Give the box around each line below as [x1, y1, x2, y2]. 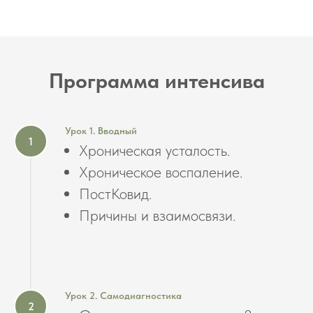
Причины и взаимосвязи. [79, 206, 235, 225]
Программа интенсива [48, 68, 265, 94]
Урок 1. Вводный [65, 125, 137, 137]
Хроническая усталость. [79, 141, 230, 160]
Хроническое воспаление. [79, 163, 242, 182]
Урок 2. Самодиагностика [65, 290, 182, 302]
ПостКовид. [79, 184, 152, 203]
